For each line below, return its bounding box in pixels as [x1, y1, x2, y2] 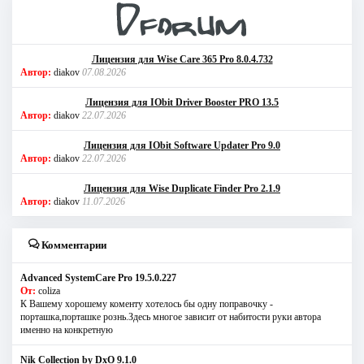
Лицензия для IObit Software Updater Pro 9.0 [84, 140, 280, 152]
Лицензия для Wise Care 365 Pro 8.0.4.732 [91, 54, 273, 66]
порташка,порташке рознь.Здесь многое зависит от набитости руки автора [20, 311, 321, 323]
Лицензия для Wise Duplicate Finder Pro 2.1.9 [84, 183, 280, 195]
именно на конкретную [20, 324, 113, 336]
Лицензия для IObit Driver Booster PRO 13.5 [85, 97, 279, 109]
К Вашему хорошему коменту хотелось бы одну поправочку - [20, 298, 273, 310]
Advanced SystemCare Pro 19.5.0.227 [20, 272, 176, 284]
